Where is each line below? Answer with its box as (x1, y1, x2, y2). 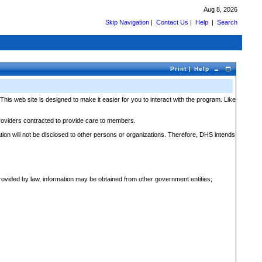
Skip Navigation (105, 19, 150, 26)
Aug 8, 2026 (204, 6, 238, 13)
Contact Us (156, 19, 189, 26)
